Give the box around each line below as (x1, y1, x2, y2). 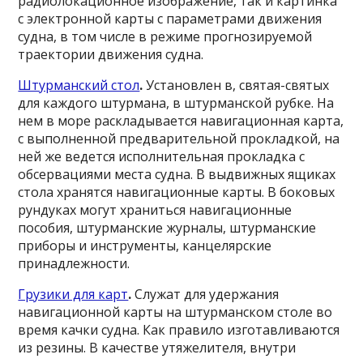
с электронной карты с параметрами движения (18, 10, 322, 28)
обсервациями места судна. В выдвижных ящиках (18, 165, 336, 183)
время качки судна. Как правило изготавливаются (18, 321, 340, 339)
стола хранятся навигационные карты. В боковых (18, 183, 335, 201)
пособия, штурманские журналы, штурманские (18, 219, 317, 237)
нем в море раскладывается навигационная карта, (18, 112, 344, 130)
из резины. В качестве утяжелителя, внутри (18, 339, 297, 357)
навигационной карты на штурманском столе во (18, 303, 333, 321)
